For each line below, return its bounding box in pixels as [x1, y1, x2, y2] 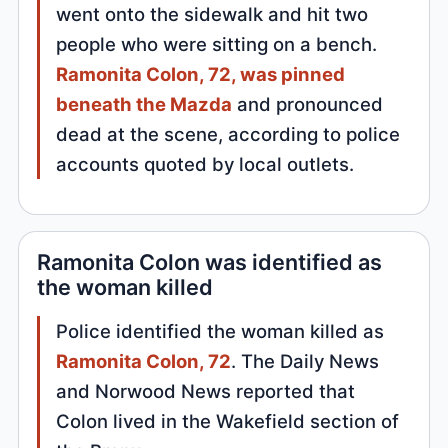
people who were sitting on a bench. [56, 33, 378, 56]
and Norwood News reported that [56, 380, 356, 403]
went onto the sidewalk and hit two [56, 3, 369, 26]
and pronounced [232, 93, 384, 116]
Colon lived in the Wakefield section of [56, 410, 400, 433]
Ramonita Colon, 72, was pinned [56, 63, 346, 86]
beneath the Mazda [56, 93, 233, 116]
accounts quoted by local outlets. [56, 153, 355, 176]
